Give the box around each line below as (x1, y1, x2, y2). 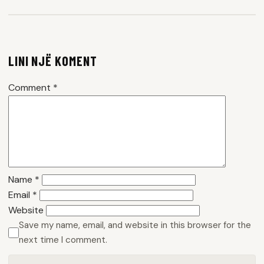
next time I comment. (19, 233, 107, 246)
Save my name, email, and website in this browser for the (19, 219, 251, 231)
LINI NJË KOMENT (8, 52, 97, 68)
